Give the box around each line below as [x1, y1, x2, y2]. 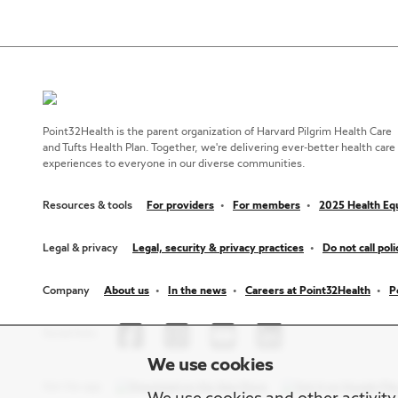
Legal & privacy [43, 243, 118, 254]
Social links [43, 328, 97, 339]
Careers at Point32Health [245, 285, 370, 297]
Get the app [43, 381, 101, 393]
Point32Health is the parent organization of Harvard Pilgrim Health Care [43, 126, 392, 138]
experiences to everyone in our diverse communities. [43, 158, 306, 170]
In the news [168, 285, 227, 297]
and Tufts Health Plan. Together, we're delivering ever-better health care [43, 142, 395, 154]
